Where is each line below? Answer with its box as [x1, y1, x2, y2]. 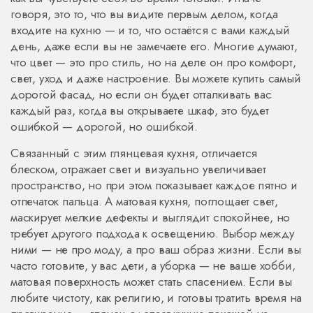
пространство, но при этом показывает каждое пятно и [10, 177, 298, 194]
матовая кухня [116, 193, 188, 210]
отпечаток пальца [10, 193, 99, 210]
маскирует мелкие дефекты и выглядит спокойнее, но [10, 209, 291, 226]
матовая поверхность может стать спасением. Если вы [10, 273, 293, 290]
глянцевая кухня [109, 145, 195, 161]
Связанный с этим [10, 145, 110, 161]
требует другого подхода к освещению [10, 225, 215, 242]
